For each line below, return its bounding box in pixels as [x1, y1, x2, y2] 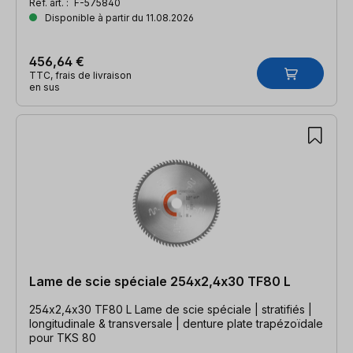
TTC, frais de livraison [29, 69, 132, 81]
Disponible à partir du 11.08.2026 [43, 11, 194, 24]
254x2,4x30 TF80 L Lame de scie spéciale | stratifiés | [29, 302, 312, 316]
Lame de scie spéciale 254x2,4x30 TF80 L [29, 273, 291, 289]
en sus [29, 80, 60, 93]
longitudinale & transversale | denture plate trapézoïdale [29, 316, 323, 330]
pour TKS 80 [29, 330, 96, 344]
